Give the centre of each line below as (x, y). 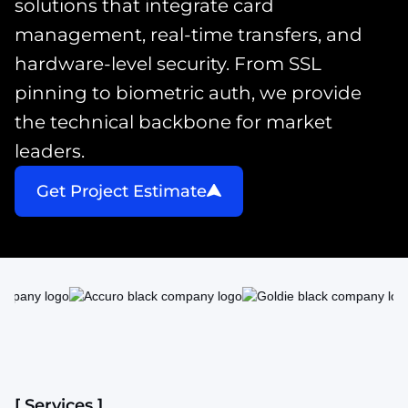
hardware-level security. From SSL (168, 64)
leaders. (50, 151)
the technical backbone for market (173, 122)
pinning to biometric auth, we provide (188, 93)
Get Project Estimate (122, 191)
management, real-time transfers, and (189, 35)
